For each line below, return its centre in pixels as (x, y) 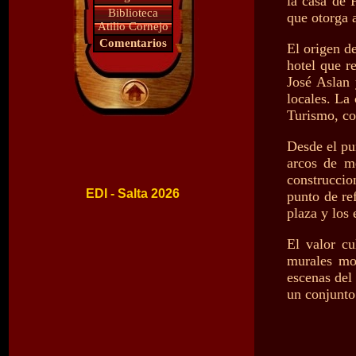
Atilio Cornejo (133, 26)
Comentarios (133, 43)
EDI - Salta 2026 (133, 193)
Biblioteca (133, 13)
